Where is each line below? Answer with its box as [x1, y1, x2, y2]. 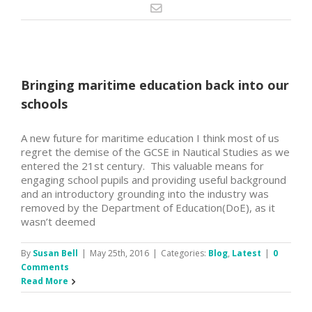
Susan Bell [33, 247, 78, 259]
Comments [21, 260, 69, 273]
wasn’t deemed [21, 214, 95, 228]
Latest [232, 247, 261, 259]
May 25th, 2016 [90, 247, 149, 259]
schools [21, 95, 68, 112]
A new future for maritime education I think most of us [21, 130, 279, 145]
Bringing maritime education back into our [21, 76, 289, 93]
